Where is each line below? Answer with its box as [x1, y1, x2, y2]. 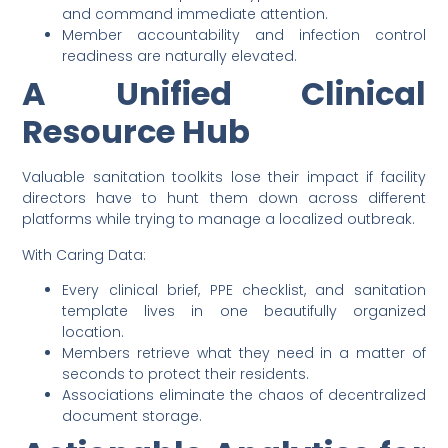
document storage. [62, 406, 203, 427]
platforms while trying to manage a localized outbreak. [22, 209, 416, 230]
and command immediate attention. [62, 4, 329, 25]
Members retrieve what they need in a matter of [62, 343, 426, 364]
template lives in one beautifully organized [62, 301, 426, 322]
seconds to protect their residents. [62, 364, 310, 385]
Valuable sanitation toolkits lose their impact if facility [22, 167, 426, 188]
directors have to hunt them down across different [22, 188, 426, 209]
